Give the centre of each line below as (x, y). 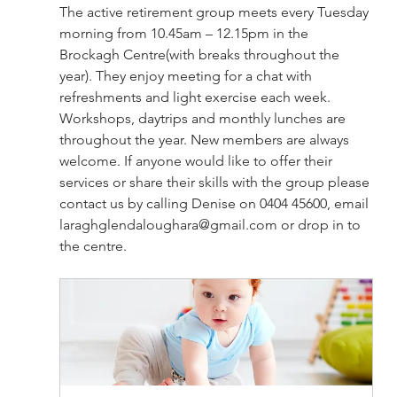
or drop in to (320, 224)
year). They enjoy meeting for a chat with (187, 75)
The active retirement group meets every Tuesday (215, 12)
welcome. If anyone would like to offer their (197, 160)
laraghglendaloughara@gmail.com (168, 224)
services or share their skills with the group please (216, 182)
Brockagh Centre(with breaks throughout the (201, 54)
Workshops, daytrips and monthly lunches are (204, 118)
